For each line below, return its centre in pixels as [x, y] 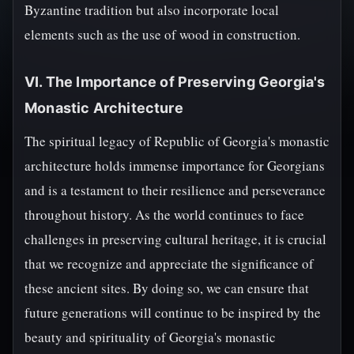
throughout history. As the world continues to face [164, 215]
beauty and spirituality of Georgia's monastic [150, 337]
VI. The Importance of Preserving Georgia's [175, 82]
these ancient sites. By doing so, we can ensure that [167, 288]
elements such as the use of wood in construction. [162, 34]
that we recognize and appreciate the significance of [169, 264]
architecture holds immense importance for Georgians [175, 166]
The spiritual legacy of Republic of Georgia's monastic [177, 141]
